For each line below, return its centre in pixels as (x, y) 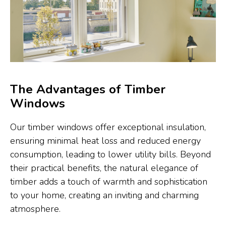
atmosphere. (35, 209)
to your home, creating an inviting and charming (104, 195)
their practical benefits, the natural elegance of (104, 168)
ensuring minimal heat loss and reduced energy (105, 141)
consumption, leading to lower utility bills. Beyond (110, 154)
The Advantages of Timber (88, 89)
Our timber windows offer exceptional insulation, (108, 127)
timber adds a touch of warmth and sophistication (109, 182)
